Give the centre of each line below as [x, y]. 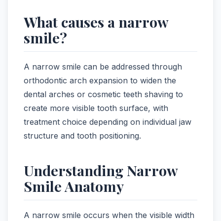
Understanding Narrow [101, 170]
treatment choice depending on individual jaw [108, 122]
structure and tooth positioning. [82, 136]
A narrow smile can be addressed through [103, 67]
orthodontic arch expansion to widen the [100, 81]
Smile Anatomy [74, 186]
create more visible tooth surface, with [96, 108]
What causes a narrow [96, 22]
